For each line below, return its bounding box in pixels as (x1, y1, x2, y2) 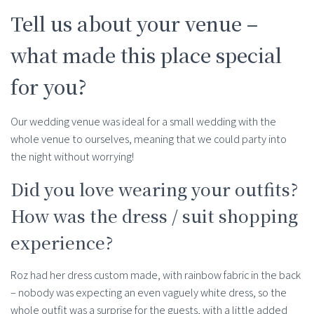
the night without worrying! (11, 149, 134, 165)
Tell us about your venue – (11, 9, 258, 38)
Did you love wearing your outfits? (11, 177, 298, 202)
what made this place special (11, 41, 282, 69)
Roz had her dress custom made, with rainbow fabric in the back (11, 268, 301, 283)
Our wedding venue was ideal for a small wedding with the (11, 114, 276, 130)
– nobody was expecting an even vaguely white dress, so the (11, 285, 287, 301)
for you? (11, 72, 87, 101)
